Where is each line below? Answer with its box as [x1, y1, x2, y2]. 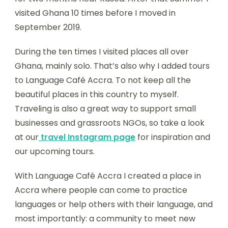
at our [15, 131, 39, 143]
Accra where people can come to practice [15, 184, 187, 196]
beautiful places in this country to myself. [15, 89, 179, 100]
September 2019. [15, 21, 81, 33]
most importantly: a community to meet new [15, 213, 195, 224]
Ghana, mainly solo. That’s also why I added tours [15, 60, 210, 72]
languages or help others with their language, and [15, 198, 213, 210]
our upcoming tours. [15, 146, 95, 157]
